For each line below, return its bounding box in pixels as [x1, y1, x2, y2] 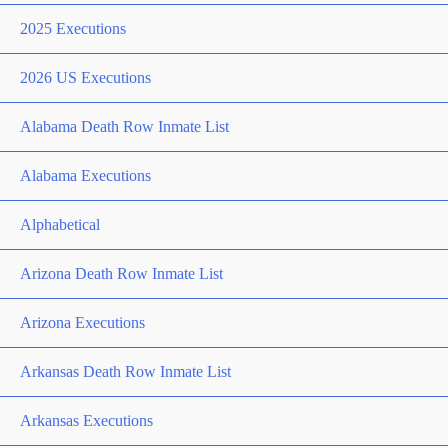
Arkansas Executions [20, 412, 153, 429]
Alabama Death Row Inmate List [20, 118, 229, 135]
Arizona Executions [20, 314, 145, 331]
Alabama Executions [20, 167, 151, 184]
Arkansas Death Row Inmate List [20, 363, 231, 380]
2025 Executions [20, 20, 126, 37]
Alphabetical [20, 216, 100, 233]
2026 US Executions [20, 69, 151, 86]
